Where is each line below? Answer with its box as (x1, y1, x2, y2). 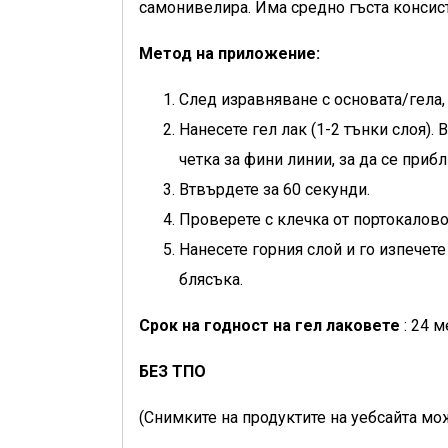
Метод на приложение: (139, 44, 320, 63)
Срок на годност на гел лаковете (139, 316, 400, 335)
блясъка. (179, 270, 243, 289)
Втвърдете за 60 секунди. (179, 180, 370, 199)
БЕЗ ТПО (139, 362, 206, 381)
